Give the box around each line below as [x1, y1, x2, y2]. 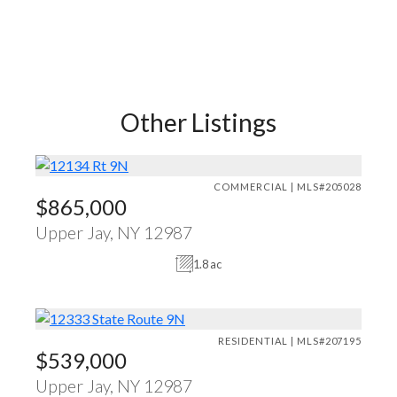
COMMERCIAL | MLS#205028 [214, 181, 362, 193]
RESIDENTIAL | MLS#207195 [218, 334, 362, 346]
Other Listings [121, 106, 276, 137]
